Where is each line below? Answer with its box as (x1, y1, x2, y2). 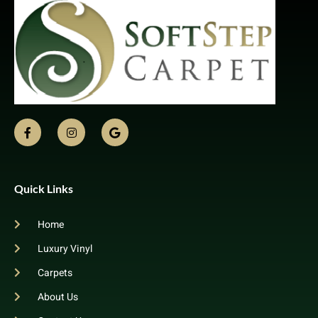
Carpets (37, 265, 72, 280)
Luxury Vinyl (37, 241, 92, 256)
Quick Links (14, 181, 73, 195)
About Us (37, 289, 78, 305)
